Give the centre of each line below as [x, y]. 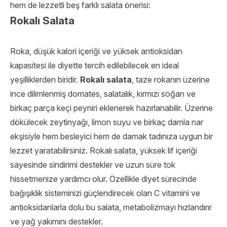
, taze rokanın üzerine [171, 80]
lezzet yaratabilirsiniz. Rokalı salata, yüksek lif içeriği [104, 150]
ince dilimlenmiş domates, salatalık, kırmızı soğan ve [103, 94]
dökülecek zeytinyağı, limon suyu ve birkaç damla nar [107, 122]
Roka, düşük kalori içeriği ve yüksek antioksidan [96, 51]
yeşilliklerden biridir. [45, 80]
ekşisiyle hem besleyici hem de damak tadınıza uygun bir [111, 136]
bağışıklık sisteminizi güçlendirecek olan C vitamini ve [105, 193]
